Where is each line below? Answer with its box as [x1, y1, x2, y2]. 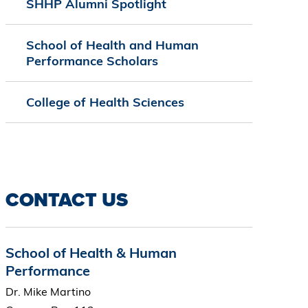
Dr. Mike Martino [5, 285, 91, 299]
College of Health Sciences [25, 94, 184, 111]
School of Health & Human [5, 244, 177, 262]
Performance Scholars [25, 53, 158, 69]
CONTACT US [5, 186, 128, 214]
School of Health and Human [25, 37, 199, 54]
